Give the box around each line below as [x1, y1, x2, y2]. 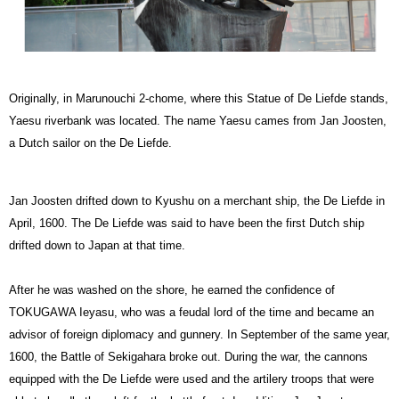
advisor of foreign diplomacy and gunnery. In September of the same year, [9, 327, 390, 341]
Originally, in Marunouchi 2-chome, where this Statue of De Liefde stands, [9, 91, 388, 105]
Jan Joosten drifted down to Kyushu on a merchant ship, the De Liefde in [9, 193, 385, 208]
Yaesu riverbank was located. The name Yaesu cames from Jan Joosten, [9, 113, 387, 127]
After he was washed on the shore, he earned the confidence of [9, 282, 335, 297]
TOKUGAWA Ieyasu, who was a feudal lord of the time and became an [9, 305, 374, 319]
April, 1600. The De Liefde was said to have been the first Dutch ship [9, 216, 364, 230]
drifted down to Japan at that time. [9, 238, 185, 252]
